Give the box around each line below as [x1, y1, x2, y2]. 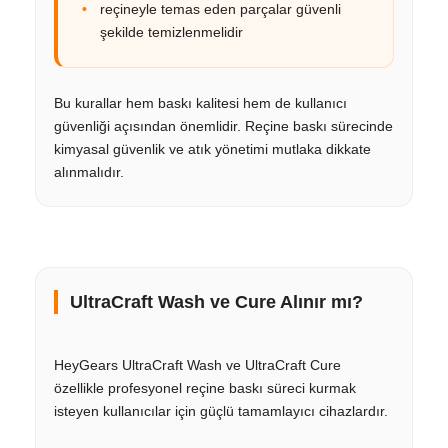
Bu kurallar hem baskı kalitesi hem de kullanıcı [54, 94, 347, 111]
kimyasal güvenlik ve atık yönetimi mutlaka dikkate [54, 140, 371, 157]
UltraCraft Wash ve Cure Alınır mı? [70, 291, 363, 312]
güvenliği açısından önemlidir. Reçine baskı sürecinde [54, 117, 393, 134]
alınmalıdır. [54, 163, 124, 180]
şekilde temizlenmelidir [100, 23, 243, 40]
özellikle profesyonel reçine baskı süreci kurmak [54, 379, 356, 396]
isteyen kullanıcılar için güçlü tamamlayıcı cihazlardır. [54, 402, 388, 419]
